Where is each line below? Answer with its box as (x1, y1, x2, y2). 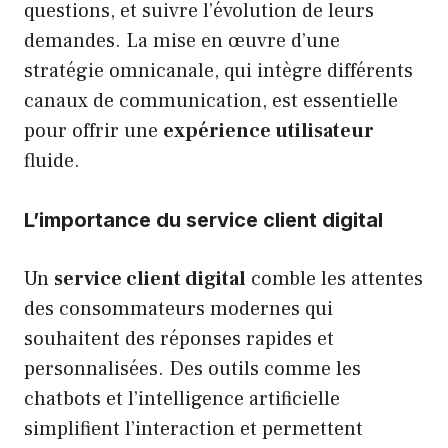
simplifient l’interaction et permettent (24, 416, 363, 443)
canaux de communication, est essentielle (24, 88, 398, 115)
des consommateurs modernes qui (24, 296, 333, 323)
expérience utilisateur (163, 118, 374, 145)
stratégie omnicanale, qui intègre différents (24, 58, 413, 85)
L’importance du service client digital (24, 208, 383, 233)
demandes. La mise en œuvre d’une (24, 28, 340, 55)
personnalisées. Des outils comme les (24, 356, 361, 383)
